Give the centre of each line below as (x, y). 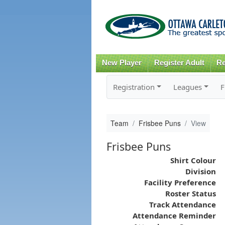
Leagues (187, 87)
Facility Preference (180, 182)
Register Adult (179, 63)
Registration (134, 87)
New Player (122, 63)
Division (200, 171)
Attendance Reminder (174, 215)
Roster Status (190, 193)
